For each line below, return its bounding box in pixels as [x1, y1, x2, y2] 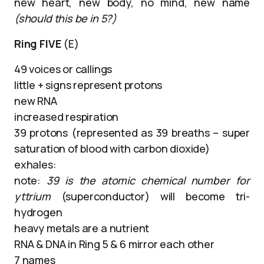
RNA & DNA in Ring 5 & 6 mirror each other [14, 236, 214, 251]
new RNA [14, 93, 57, 108]
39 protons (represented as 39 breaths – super [14, 125, 250, 140]
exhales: [14, 157, 57, 171]
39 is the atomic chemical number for [47, 173, 250, 187]
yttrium [14, 189, 51, 203]
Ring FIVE [14, 36, 61, 51]
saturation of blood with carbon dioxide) [14, 141, 210, 156]
